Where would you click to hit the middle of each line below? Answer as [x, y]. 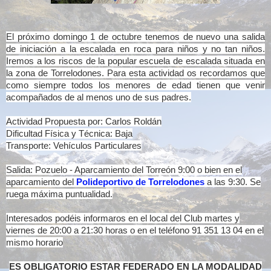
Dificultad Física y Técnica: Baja [69, 134]
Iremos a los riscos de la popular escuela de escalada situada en [135, 61]
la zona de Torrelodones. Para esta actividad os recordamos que [135, 73]
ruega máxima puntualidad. [59, 194]
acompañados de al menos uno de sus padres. [99, 97]
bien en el [223, 170]
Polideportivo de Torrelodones [140, 182]
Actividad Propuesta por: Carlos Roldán [84, 122]
